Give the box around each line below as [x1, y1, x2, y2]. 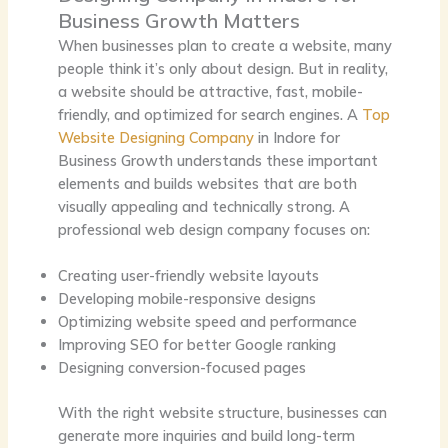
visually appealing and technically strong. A [57, 196, 350, 216]
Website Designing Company [57, 127, 254, 147]
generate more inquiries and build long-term [57, 425, 355, 445]
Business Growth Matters [57, 7, 300, 33]
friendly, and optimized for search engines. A [57, 104, 362, 124]
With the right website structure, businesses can [57, 402, 387, 422]
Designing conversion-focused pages [57, 358, 306, 378]
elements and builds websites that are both [57, 173, 357, 193]
